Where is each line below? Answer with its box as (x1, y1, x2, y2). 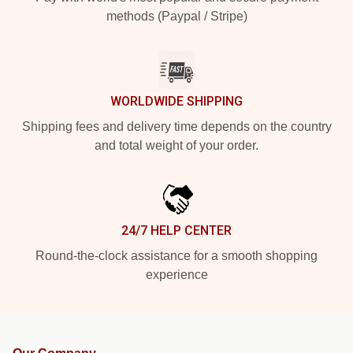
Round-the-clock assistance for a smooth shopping (35, 249, 318, 262)
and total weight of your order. (95, 139, 258, 152)
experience (145, 268, 208, 281)
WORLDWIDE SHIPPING (110, 94, 243, 109)
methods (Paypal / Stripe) (106, 9, 247, 23)
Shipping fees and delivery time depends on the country (21, 120, 332, 133)
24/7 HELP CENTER (121, 223, 232, 238)
